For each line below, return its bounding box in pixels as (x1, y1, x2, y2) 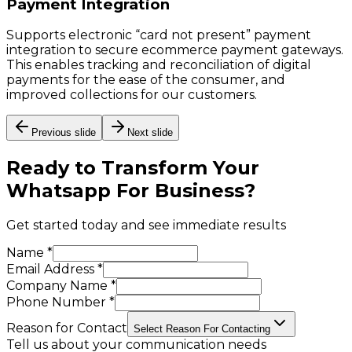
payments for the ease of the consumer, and (6, 72, 285, 88)
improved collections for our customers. (6, 87, 257, 103)
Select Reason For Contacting (134, 323, 270, 335)
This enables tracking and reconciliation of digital (6, 57, 311, 73)
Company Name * (6, 278, 116, 294)
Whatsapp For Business (6, 179, 244, 203)
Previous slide (31, 126, 96, 139)
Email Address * (6, 262, 103, 277)
